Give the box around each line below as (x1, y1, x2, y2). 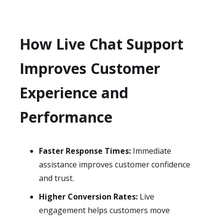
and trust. (39, 173, 74, 183)
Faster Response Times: (39, 145, 131, 156)
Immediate (131, 145, 171, 156)
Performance (19, 107, 112, 127)
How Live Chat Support (19, 34, 183, 54)
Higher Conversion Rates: (39, 191, 138, 202)
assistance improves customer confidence (39, 159, 190, 170)
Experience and (19, 83, 128, 103)
